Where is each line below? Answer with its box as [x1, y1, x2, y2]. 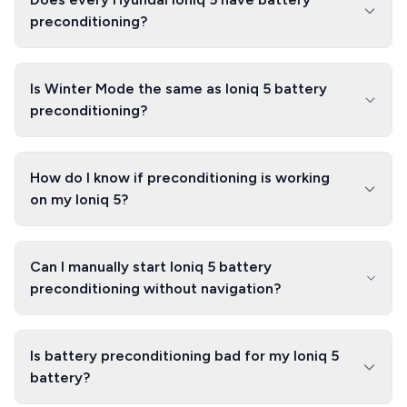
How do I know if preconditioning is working [30, 169, 330, 186]
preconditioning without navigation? [30, 280, 281, 297]
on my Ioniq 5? [30, 191, 128, 208]
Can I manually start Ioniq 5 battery [30, 258, 272, 275]
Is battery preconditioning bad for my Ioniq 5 [30, 347, 339, 364]
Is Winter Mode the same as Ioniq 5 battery [30, 80, 327, 97]
